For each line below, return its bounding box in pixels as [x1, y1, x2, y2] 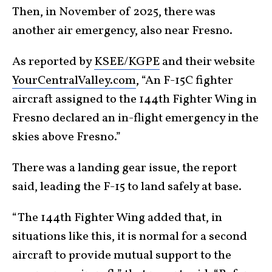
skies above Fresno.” [12, 128, 121, 146]
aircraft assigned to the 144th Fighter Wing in [12, 90, 257, 108]
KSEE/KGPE [94, 53, 160, 70]
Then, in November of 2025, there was [12, 3, 216, 21]
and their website [160, 53, 255, 70]
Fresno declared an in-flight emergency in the [12, 109, 259, 127]
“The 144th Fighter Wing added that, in [12, 209, 222, 226]
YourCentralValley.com [12, 72, 136, 89]
